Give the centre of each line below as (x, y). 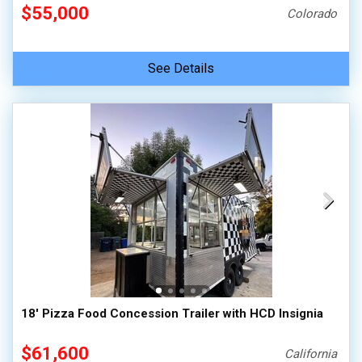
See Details (181, 68)
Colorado (312, 14)
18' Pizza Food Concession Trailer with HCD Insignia (172, 314)
